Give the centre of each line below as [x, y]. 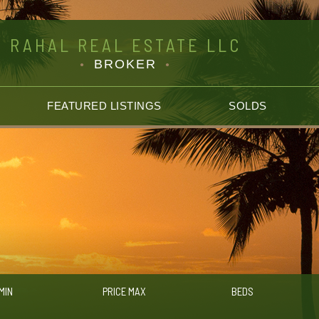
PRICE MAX [124, 291]
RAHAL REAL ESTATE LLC [125, 45]
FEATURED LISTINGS [104, 106]
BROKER [125, 64]
